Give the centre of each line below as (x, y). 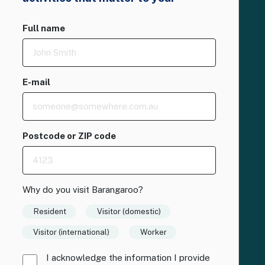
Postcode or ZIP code (69, 135)
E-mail (36, 82)
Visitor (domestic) (129, 211)
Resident (50, 211)
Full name (44, 28)
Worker (153, 232)
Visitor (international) (71, 232)
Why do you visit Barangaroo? (83, 189)
